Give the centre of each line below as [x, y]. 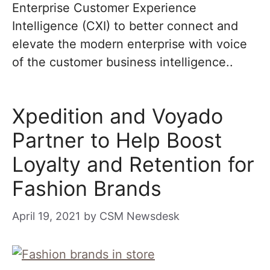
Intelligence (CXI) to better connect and [125, 26]
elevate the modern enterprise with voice [130, 44]
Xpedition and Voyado [118, 116]
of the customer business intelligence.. [123, 62]
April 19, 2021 [46, 216]
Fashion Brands [87, 188]
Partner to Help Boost [117, 140]
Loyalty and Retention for [133, 164]
